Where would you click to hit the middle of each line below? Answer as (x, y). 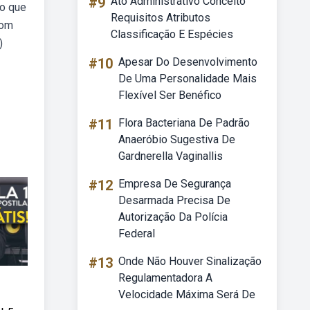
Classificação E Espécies (172, 34)
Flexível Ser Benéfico (170, 95)
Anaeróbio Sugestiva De (177, 139)
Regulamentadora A (165, 278)
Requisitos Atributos (161, 18)
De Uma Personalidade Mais (188, 79)
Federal (137, 234)
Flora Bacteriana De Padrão (184, 123)
